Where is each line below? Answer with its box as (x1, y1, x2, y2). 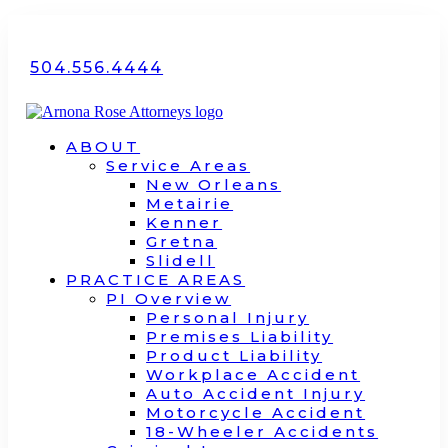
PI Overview (106, 289, 232, 308)
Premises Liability (146, 327, 334, 346)
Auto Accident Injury (146, 384, 366, 403)
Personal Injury (146, 308, 310, 327)
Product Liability (146, 346, 323, 365)
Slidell (146, 251, 216, 270)
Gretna (146, 232, 218, 251)
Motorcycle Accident (146, 403, 366, 422)
